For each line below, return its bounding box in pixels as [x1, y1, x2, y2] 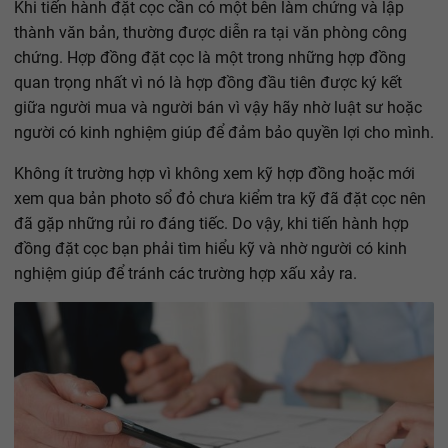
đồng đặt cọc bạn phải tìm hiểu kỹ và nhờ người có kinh [14, 239, 407, 259]
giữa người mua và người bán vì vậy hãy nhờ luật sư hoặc [14, 98, 422, 118]
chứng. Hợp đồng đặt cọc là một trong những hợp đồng [14, 48, 406, 68]
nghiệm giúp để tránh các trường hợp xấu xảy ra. [14, 264, 357, 284]
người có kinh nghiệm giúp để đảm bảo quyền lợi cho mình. [14, 123, 434, 143]
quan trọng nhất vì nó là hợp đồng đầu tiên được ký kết [14, 73, 402, 93]
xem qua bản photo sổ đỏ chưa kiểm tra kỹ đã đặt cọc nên [14, 189, 426, 209]
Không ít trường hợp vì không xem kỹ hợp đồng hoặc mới [14, 164, 415, 184]
